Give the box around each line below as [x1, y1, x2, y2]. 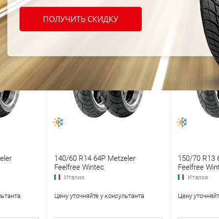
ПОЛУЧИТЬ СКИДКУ [43, 14, 119, 25]
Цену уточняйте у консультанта [54, 192, 144, 200]
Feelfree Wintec [54, 163, 104, 172]
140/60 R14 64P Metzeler [54, 154, 135, 163]
